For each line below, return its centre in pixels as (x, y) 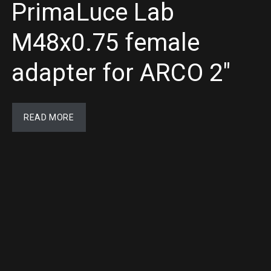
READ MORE (49, 117)
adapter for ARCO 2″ (121, 73)
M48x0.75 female (106, 43)
